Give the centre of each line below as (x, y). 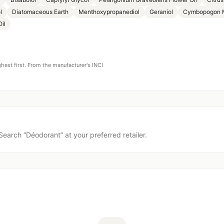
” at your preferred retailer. (104, 135)
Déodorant (43, 135)
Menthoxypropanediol (109, 12)
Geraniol (161, 12)
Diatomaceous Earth (40, 12)
